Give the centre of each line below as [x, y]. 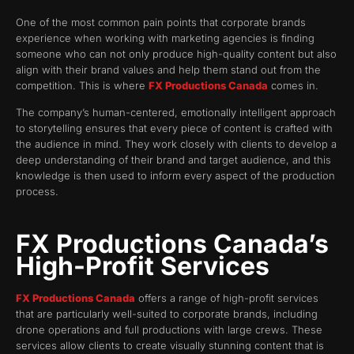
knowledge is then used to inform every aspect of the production [175, 176]
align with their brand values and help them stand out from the [168, 70]
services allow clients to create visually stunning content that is [170, 345]
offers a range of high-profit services [227, 298]
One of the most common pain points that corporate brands [161, 23]
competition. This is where [82, 86]
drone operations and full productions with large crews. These [169, 329]
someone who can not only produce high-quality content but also [176, 54]
